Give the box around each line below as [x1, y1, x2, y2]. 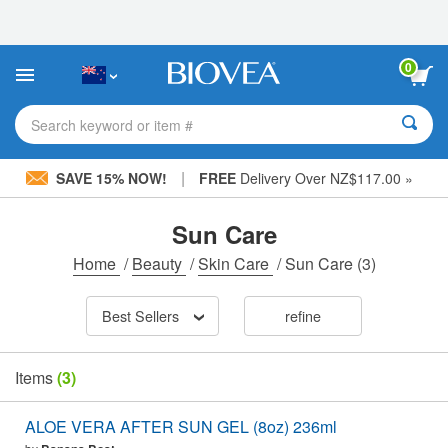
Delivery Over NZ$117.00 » [235, 168, 413, 188]
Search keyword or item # [31, 114, 193, 135]
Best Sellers [101, 305, 179, 327]
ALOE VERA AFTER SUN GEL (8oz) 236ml [25, 415, 337, 439]
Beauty [131, 252, 186, 275]
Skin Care [197, 252, 273, 275]
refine [284, 305, 321, 327]
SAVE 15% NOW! [51, 168, 171, 188]
